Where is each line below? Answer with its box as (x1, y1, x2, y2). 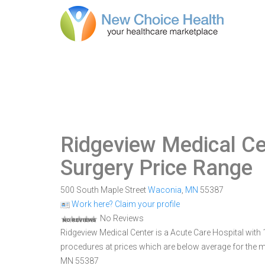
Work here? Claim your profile (70, 199, 180, 209)
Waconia (148, 185, 182, 195)
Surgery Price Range (60, 156, 253, 180)
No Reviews (98, 214, 144, 223)
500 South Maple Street (60, 185, 148, 195)
